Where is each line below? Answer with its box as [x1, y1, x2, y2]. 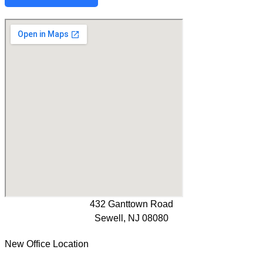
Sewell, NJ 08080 [95, 213, 168, 224]
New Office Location [5, 239, 89, 249]
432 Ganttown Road [90, 199, 173, 210]
